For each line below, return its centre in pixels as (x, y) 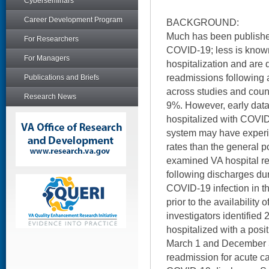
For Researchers (51, 39)
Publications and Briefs (62, 77)
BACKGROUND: (203, 22)
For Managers (47, 58)
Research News (50, 97)
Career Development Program (73, 20)
